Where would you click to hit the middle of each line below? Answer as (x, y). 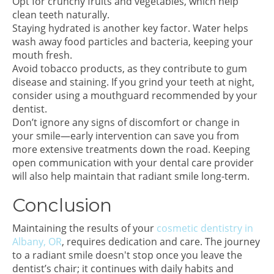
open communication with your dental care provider (133, 163)
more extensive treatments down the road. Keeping (131, 149)
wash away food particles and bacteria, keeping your (133, 42)
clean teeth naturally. (61, 15)
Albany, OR (37, 242)
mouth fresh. (42, 55)
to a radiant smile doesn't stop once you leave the (127, 255)
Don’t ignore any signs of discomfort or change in (126, 122)
